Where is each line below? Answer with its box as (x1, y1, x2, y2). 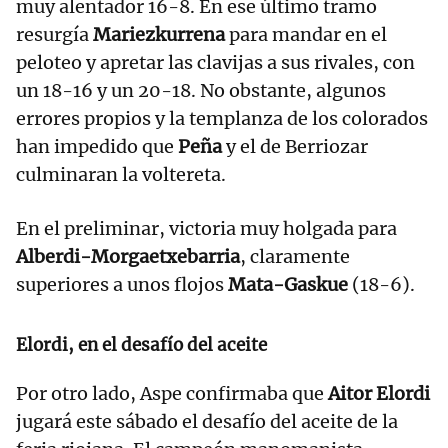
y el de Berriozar (226, 135, 368, 159)
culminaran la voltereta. (16, 163, 226, 187)
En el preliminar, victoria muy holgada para (16, 217, 397, 241)
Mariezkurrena (93, 23, 229, 47)
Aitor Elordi (328, 382, 430, 406)
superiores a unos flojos (16, 273, 228, 297)
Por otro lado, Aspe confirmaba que (16, 382, 328, 406)
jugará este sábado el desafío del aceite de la (16, 410, 398, 434)
